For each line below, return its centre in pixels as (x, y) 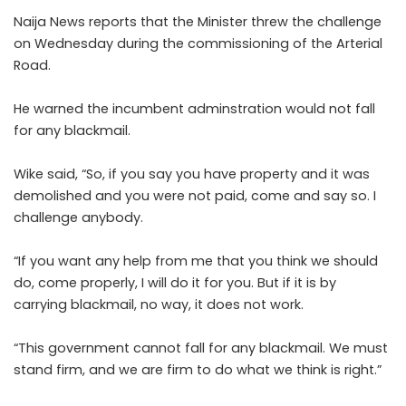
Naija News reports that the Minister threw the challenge (198, 22)
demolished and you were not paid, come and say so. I (195, 196)
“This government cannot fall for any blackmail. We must (201, 348)
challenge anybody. (78, 217)
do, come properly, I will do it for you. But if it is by (175, 283)
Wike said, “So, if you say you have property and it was (192, 174)
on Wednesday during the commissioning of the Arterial (198, 43)
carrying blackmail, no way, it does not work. (159, 304)
